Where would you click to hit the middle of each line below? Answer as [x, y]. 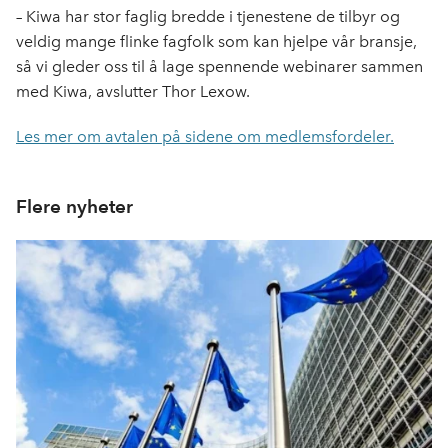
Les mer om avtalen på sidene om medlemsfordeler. [205, 137]
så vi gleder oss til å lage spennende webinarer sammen [219, 67]
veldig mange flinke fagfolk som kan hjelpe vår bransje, [216, 42]
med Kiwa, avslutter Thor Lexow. [133, 92]
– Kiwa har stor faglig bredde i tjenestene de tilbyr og [208, 17]
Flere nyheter [74, 207]
